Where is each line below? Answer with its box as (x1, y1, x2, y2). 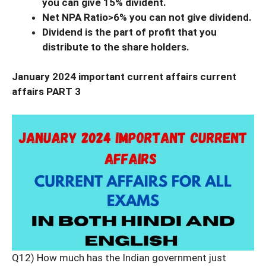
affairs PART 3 (12, 85, 81, 98)
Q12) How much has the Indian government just (12, 252, 226, 264)
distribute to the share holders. (42, 40, 189, 53)
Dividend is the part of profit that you (42, 26, 217, 38)
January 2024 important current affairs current (12, 71, 236, 83)
